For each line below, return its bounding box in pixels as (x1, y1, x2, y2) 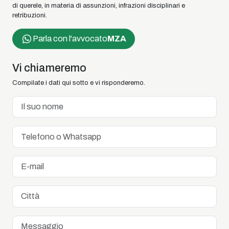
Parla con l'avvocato (33, 34, 107, 43)
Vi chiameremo (12, 62, 86, 74)
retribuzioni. (12, 12, 47, 19)
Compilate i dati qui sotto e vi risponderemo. (12, 79, 145, 86)
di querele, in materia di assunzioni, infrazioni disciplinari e (12, 2, 185, 9)
